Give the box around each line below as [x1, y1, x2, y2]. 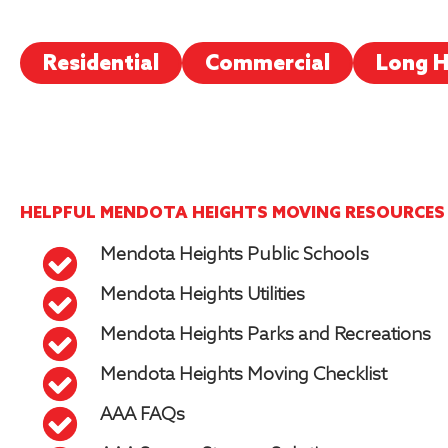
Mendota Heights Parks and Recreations [100, 324, 431, 346]
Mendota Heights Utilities [100, 284, 305, 306]
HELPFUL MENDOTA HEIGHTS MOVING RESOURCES [20, 204, 445, 223]
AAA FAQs [100, 404, 185, 426]
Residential [43, 52, 159, 77]
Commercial [205, 52, 330, 77]
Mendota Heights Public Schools [100, 244, 369, 266]
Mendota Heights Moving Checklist [100, 364, 387, 386]
